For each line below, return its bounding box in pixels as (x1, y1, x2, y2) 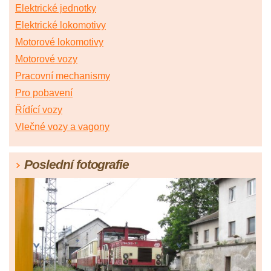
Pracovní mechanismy (15, 71, 110, 82)
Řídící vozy (15, 105, 62, 116)
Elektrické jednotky (15, 3, 96, 14)
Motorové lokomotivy (15, 37, 103, 48)
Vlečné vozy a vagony (15, 122, 109, 132)
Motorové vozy (15, 54, 77, 65)
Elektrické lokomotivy (15, 20, 106, 31)
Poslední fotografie (24, 157, 129, 172)
